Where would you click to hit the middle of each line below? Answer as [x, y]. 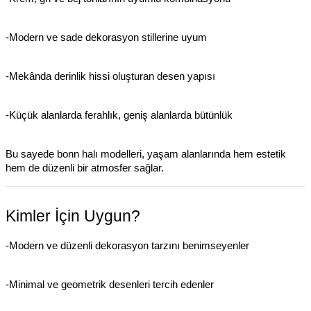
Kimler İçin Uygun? [73, 216]
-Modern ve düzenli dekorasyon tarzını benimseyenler [127, 246]
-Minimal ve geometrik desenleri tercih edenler [110, 285]
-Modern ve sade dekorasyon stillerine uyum [106, 38]
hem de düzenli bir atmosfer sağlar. [85, 168]
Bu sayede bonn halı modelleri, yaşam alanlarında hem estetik [146, 154]
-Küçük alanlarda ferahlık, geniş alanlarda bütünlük [119, 116]
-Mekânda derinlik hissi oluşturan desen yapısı [110, 77]
